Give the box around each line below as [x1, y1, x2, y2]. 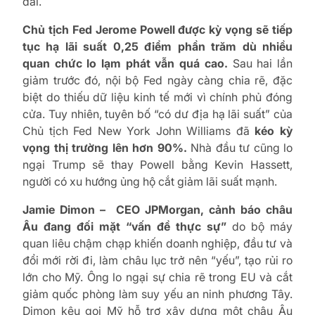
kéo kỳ [255, 124, 293, 138]
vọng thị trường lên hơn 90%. [22, 141, 187, 155]
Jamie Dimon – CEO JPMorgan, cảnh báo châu [22, 202, 292, 217]
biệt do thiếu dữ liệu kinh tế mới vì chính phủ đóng [22, 90, 292, 104]
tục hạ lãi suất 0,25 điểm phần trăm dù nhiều [22, 39, 292, 53]
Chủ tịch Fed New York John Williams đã [22, 124, 255, 138]
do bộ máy [232, 219, 292, 233]
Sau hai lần [232, 56, 293, 70]
